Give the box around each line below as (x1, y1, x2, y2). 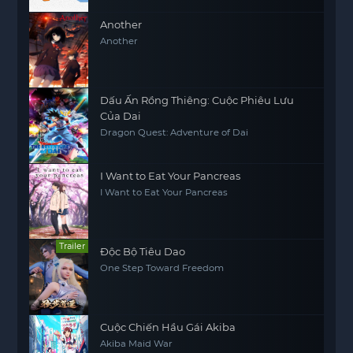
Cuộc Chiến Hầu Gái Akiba (100, 321, 236, 333)
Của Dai (100, 110, 142, 122)
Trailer (59, 240, 86, 251)
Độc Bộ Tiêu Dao (100, 245, 186, 258)
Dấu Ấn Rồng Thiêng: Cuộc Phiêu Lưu (100, 94, 295, 106)
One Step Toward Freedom (100, 262, 225, 273)
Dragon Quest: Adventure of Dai (100, 127, 249, 138)
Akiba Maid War (100, 338, 173, 349)
